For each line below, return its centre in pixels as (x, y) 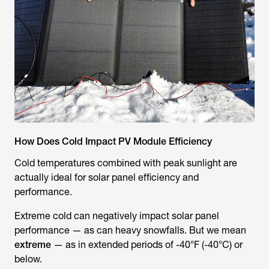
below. (28, 259)
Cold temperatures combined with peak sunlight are (126, 163)
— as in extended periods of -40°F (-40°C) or (147, 244)
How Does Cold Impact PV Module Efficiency (113, 141)
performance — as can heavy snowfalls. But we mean (130, 230)
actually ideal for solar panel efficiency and (107, 177)
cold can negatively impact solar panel (136, 216)
